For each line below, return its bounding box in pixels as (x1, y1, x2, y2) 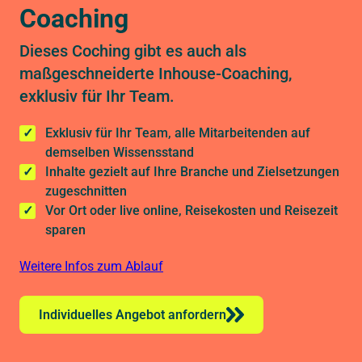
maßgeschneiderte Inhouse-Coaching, (19, 63, 292, 83)
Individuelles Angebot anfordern (39, 307, 226, 323)
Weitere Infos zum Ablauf (19, 258, 163, 274)
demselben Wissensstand (45, 144, 194, 160)
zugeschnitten (45, 183, 127, 199)
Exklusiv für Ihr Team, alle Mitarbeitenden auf (45, 124, 310, 141)
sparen (45, 221, 86, 238)
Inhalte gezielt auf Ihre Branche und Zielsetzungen (45, 163, 339, 179)
